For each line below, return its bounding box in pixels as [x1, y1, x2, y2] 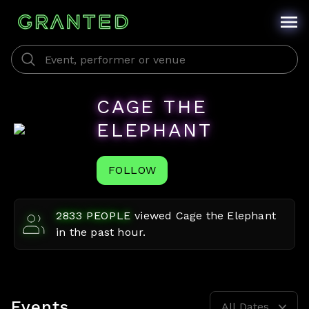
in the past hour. [56, 226, 146, 239]
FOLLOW [108, 163, 157, 177]
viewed [134, 209, 176, 222]
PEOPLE [82, 209, 132, 222]
